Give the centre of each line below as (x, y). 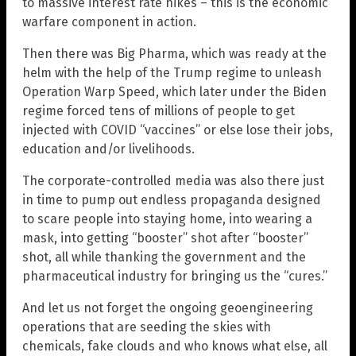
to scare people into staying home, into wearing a (167, 219)
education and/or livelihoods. (108, 149)
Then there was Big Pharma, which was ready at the (174, 53)
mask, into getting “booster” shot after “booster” (165, 238)
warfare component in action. (109, 21)
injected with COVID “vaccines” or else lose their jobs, (178, 130)
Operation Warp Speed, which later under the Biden (174, 91)
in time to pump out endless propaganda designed (172, 199)
